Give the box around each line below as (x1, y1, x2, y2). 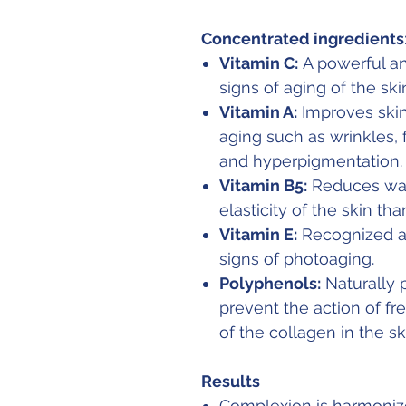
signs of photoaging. (219, 249, 374, 269)
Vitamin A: (219, 102, 297, 122)
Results (201, 372, 260, 391)
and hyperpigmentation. (219, 151, 402, 171)
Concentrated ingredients (201, 29, 404, 49)
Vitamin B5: (219, 176, 307, 196)
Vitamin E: (219, 225, 297, 245)
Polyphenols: (219, 274, 321, 294)
